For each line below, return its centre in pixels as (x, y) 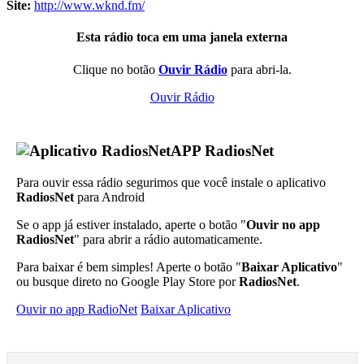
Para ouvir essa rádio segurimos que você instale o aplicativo (171, 183)
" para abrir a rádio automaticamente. (168, 240)
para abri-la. (259, 69)
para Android (109, 197)
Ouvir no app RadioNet (77, 310)
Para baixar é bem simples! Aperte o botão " (129, 267)
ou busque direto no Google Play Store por (128, 282)
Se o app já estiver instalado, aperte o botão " (131, 225)
